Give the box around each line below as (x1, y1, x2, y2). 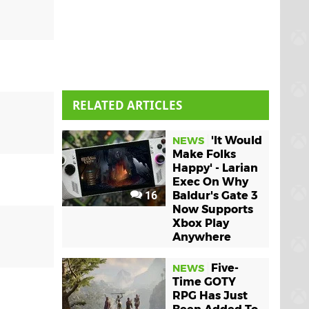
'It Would (211, 134, 262, 148)
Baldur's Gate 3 (172, 189, 258, 203)
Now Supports (172, 203, 253, 217)
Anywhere (172, 230, 231, 244)
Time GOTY (172, 275, 236, 289)
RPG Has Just (172, 289, 248, 303)
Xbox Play (172, 217, 229, 230)
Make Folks (172, 148, 236, 161)
